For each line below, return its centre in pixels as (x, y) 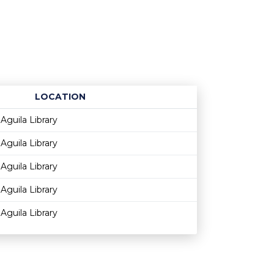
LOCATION (60, 97)
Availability (208, 109)
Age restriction (182, 109)
